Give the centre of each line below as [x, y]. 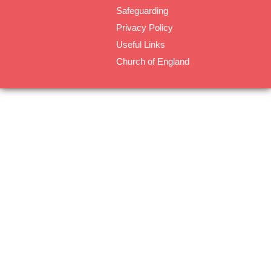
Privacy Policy [145, 28]
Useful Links [141, 45]
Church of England [153, 62]
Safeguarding [142, 11]
